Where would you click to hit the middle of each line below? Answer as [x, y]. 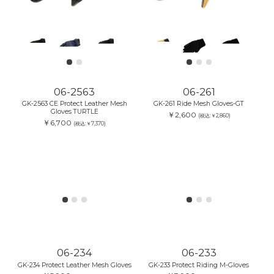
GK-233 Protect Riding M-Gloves [199, 265]
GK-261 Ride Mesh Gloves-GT [199, 104]
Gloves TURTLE [74, 112]
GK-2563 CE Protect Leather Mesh [74, 104]
